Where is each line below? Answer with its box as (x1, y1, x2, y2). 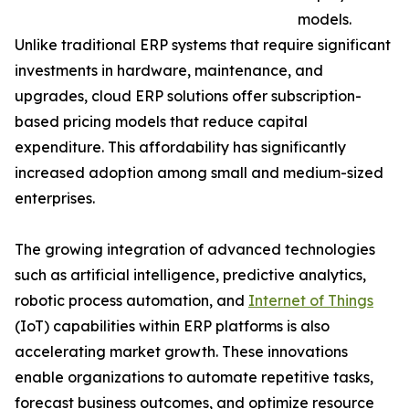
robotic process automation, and (15, 291, 248, 310)
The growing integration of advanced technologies (15, 240, 375, 259)
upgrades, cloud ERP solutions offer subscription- (15, 87, 362, 106)
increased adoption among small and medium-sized (15, 163, 383, 183)
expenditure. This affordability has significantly (15, 138, 346, 157)
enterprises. (15, 189, 95, 208)
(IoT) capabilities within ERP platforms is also (15, 317, 330, 336)
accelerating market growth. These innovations (15, 342, 348, 362)
